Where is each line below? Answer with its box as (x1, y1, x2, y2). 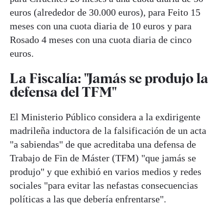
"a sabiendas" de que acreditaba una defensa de (10, 139, 196, 150)
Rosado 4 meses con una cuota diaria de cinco (10, 34, 192, 45)
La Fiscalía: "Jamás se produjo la (10, 69, 208, 87)
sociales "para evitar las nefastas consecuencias (10, 180, 198, 191)
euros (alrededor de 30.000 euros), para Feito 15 (10, 6, 200, 18)
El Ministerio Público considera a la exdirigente (10, 111, 200, 123)
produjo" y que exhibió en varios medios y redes (10, 166, 201, 177)
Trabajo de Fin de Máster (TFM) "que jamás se (10, 153, 196, 164)
